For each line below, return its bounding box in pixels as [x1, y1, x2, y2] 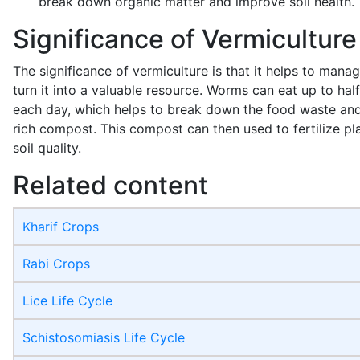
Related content [13, 170, 208, 202]
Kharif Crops [22, 219, 99, 235]
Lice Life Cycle [22, 292, 112, 309]
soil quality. [13, 140, 81, 157]
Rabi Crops [22, 256, 90, 272]
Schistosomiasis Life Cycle [22, 329, 185, 346]
